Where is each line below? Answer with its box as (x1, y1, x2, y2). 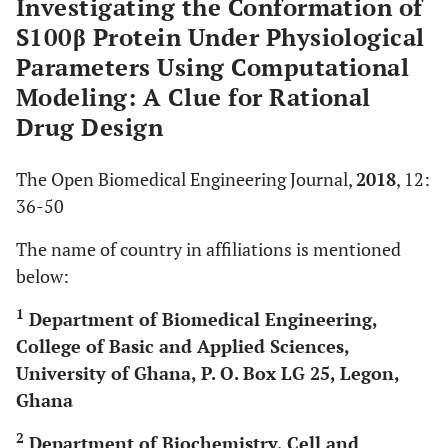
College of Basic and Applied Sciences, (16, 334, 349, 358)
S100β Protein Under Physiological (16, 21, 425, 53)
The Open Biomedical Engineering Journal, (16, 167, 356, 191)
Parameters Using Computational (16, 51, 410, 83)
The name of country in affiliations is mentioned (16, 237, 401, 261)
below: (16, 264, 69, 288)
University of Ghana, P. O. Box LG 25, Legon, (16, 361, 399, 385)
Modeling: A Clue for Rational (16, 81, 371, 113)
